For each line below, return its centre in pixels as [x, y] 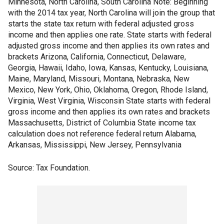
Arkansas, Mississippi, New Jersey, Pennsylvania [95, 145]
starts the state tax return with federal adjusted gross [101, 24]
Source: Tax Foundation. [49, 168]
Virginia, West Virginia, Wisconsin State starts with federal [109, 101]
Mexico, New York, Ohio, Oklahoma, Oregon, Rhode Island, [108, 90]
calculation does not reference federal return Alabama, [102, 134]
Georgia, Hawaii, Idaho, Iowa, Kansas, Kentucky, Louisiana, [108, 68]
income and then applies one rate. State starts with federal [110, 35]
